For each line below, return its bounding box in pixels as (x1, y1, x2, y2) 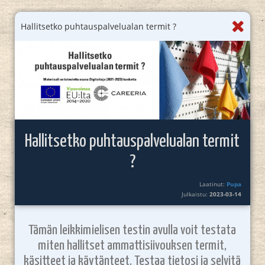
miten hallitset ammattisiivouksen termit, (38, 238, 227, 253)
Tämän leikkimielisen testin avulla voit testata (28, 223, 237, 237)
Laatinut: (199, 179, 227, 188)
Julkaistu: (182, 189, 210, 198)
